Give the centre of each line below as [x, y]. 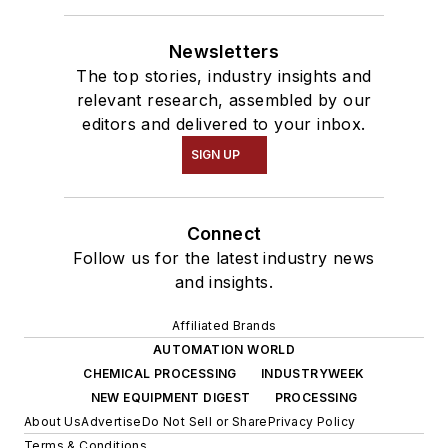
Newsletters [224, 51]
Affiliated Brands [224, 325]
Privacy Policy [311, 421]
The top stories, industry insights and [224, 75]
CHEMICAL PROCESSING [160, 373]
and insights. [224, 281]
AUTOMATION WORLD [224, 349]
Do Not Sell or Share [204, 421]
